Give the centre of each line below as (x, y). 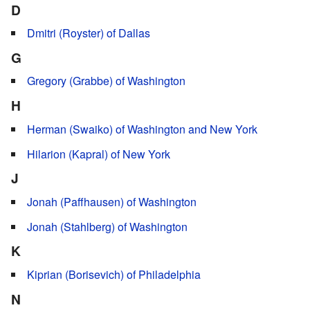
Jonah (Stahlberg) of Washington (107, 226)
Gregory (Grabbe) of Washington (106, 81)
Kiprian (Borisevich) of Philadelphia (114, 274)
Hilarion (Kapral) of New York (99, 154)
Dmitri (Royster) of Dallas (89, 33)
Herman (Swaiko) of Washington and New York (142, 129)
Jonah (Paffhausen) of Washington (112, 201)
